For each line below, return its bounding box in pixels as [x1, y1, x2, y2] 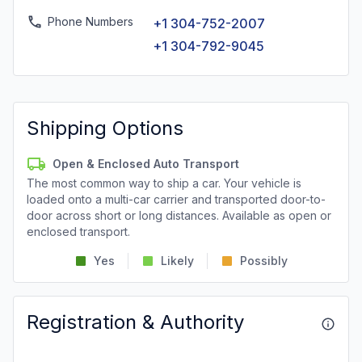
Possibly [240, 254, 288, 267]
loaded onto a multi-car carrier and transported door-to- [27, 192, 326, 206]
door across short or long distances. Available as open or [27, 208, 331, 222]
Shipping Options [27, 116, 183, 140]
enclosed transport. [27, 225, 130, 238]
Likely [161, 254, 194, 267]
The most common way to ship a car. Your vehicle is [27, 176, 301, 190]
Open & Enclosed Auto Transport [53, 157, 239, 170]
